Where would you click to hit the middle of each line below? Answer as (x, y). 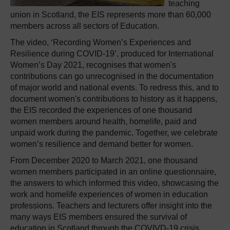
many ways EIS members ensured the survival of (99, 217)
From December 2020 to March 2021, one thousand (104, 160)
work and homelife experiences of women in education (109, 194)
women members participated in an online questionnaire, (113, 172)
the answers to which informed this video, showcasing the (114, 183)
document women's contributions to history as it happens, (114, 99)
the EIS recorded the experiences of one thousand (101, 110)
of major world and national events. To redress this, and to (114, 88)
